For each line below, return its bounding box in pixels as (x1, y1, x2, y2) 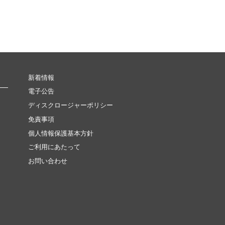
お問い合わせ (28, 157, 67, 165)
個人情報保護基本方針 (28, 129, 93, 137)
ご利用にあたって (28, 143, 80, 151)
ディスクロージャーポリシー (28, 101, 113, 109)
